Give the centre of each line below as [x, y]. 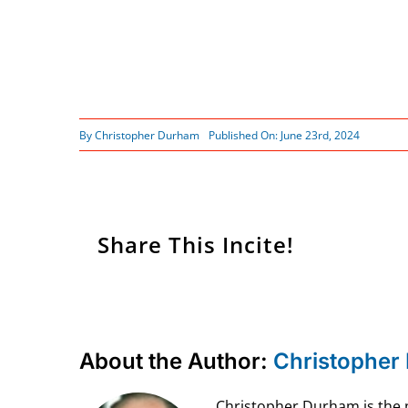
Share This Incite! [195, 245]
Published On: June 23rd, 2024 [284, 135]
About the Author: [176, 361]
